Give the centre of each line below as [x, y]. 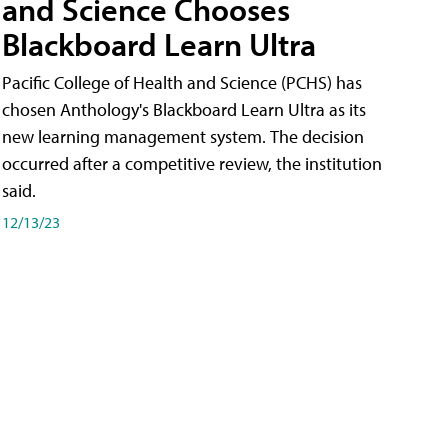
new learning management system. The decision [183, 137]
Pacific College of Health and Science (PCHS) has [182, 83]
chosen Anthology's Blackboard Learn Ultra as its [184, 110]
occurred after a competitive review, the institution [192, 164]
